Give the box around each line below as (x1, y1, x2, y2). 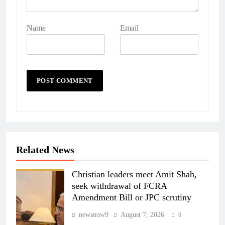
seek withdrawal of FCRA (72, 181, 167, 191)
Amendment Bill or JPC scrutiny (72, 192, 191, 203)
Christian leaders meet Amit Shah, (72, 169, 197, 180)
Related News (16, 144, 74, 156)
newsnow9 (79, 211, 108, 219)
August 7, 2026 (121, 211, 164, 219)
